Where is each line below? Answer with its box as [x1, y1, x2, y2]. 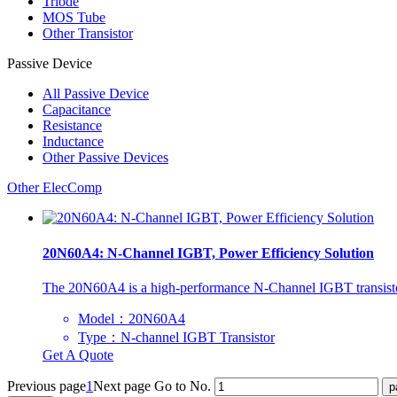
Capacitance [43, 102, 111, 118]
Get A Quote [43, 346, 113, 362]
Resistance [43, 118, 102, 134]
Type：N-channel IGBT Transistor [78, 329, 275, 345]
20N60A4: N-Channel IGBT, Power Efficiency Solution [43, 245, 374, 261]
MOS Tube [43, 10, 105, 26]
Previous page [7, 378, 86, 393]
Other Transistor [43, 26, 133, 42]
